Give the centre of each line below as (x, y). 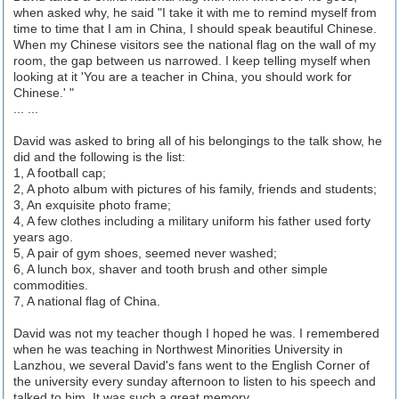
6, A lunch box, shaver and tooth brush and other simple (171, 269)
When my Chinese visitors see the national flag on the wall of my (195, 45)
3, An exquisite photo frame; (92, 205)
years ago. (43, 237)
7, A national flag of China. (87, 301)
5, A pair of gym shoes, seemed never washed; (145, 253)
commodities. (51, 285)
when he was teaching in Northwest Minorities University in (178, 349)
